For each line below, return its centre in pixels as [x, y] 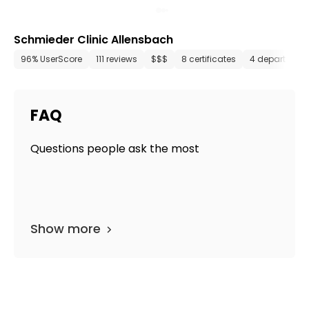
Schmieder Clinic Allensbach [93, 40]
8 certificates [209, 59]
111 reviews [117, 59]
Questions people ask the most [115, 149]
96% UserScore [51, 59]
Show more [66, 229]
